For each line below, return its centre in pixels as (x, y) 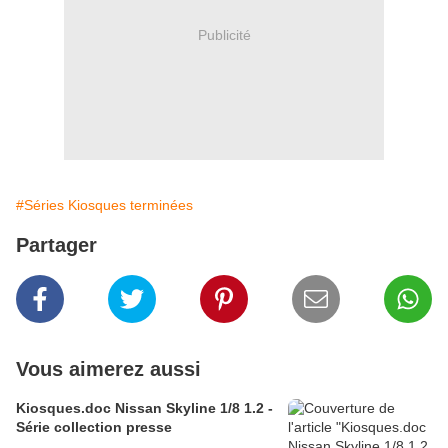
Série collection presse (94, 427)
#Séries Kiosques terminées (104, 205)
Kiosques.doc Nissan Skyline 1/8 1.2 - (130, 408)
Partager (56, 245)
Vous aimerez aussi (108, 369)
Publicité (224, 34)
